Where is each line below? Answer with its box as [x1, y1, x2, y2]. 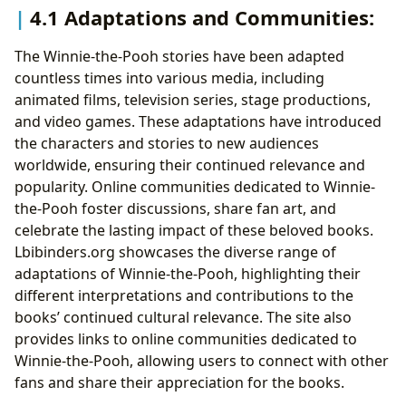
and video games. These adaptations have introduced [14, 111, 382, 131]
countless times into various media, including [14, 68, 324, 88]
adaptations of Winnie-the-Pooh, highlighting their [14, 264, 361, 284]
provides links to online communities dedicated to [14, 329, 357, 349]
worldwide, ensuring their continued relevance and [14, 155, 365, 175]
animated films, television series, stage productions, [14, 90, 371, 110]
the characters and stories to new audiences [14, 133, 319, 153]
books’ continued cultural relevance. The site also [14, 307, 352, 327]
